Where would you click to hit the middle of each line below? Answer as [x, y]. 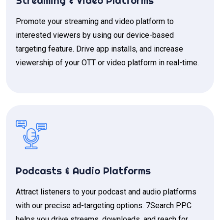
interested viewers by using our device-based [95, 35]
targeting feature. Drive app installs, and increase [99, 49]
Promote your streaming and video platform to [95, 22]
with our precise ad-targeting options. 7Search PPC [104, 206]
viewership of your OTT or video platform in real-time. [107, 63]
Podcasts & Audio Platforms [83, 171]
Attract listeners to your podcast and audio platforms [106, 192]
